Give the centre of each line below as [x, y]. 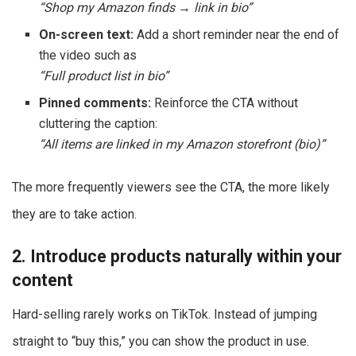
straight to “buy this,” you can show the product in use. [161, 342]
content [43, 281]
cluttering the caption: [99, 123]
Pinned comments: [95, 103]
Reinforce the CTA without [225, 103]
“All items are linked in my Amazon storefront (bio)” [182, 144]
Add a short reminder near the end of [237, 34]
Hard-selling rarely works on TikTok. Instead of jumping [164, 315]
